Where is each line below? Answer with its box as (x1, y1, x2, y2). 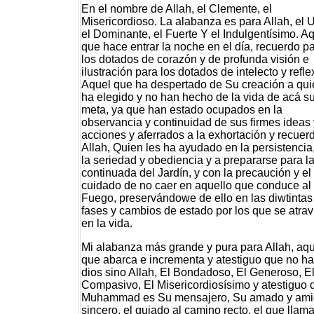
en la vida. (81, 217, 132, 229)
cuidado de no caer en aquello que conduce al (81, 179, 311, 191)
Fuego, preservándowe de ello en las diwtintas (81, 192, 313, 204)
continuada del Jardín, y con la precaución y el (81, 167, 311, 179)
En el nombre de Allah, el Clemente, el (81, 3, 272, 15)
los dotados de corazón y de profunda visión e (81, 53, 309, 65)
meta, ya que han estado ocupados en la (81, 104, 282, 116)
